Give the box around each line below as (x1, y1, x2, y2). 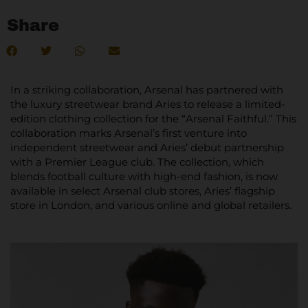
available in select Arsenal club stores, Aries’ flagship (10, 184, 275, 197)
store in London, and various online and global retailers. (10, 198, 291, 212)
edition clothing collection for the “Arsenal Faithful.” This (10, 111, 296, 125)
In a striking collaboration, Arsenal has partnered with (10, 82, 283, 96)
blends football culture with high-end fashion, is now (10, 169, 278, 183)
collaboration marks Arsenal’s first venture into (10, 126, 247, 140)
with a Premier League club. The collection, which (10, 155, 264, 168)
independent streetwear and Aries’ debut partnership (10, 140, 284, 154)
